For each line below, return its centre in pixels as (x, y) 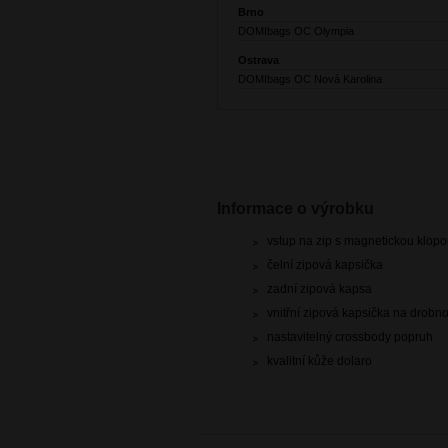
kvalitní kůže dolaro (319, 360)
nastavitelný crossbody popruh (350, 336)
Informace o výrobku (295, 208)
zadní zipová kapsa (319, 288)
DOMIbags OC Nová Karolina (310, 79)
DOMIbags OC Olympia (296, 31)
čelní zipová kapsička (325, 264)
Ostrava (258, 60)
